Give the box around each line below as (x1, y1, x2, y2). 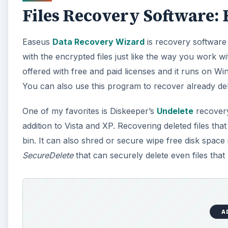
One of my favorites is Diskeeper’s (22, 106, 157, 117)
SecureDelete (22, 150, 73, 161)
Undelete (157, 106, 193, 117)
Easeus (22, 37, 52, 47)
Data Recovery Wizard (52, 37, 145, 47)
